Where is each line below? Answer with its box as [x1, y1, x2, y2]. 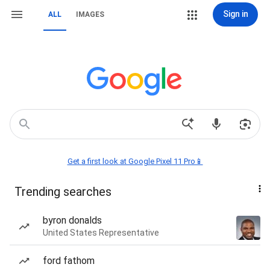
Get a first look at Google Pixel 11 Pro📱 [67, 157, 203, 166]
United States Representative [43, 228, 159, 237]
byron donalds [43, 215, 102, 226]
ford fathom [43, 255, 95, 266]
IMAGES [76, 10, 104, 19]
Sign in [222, 9, 248, 19]
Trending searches [14, 184, 111, 199]
